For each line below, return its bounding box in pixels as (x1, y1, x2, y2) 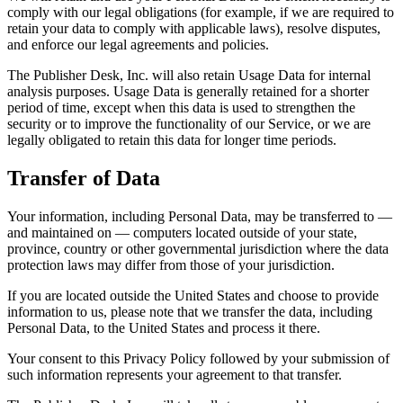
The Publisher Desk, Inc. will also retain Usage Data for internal (7, 67, 371, 84)
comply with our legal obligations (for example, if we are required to (7, 4, 394, 21)
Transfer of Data (7, 166, 160, 191)
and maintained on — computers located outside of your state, (7, 225, 357, 241)
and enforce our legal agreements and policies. (7, 37, 269, 53)
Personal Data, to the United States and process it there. (7, 320, 320, 336)
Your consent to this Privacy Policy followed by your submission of (7, 351, 390, 367)
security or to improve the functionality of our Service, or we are (7, 116, 371, 132)
